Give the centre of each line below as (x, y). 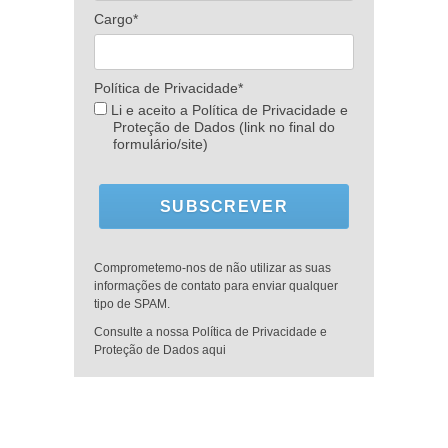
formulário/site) (160, 144)
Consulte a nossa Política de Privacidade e (210, 332)
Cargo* (116, 19)
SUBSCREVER (224, 206)
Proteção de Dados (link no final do (223, 127)
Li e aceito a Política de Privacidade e (227, 110)
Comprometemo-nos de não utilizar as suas (212, 268)
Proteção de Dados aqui (160, 350)
